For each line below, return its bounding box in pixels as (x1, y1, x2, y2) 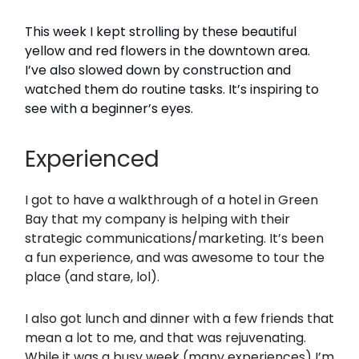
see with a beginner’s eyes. (25, 99, 193, 118)
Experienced (25, 143, 159, 175)
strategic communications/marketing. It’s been (25, 229, 324, 248)
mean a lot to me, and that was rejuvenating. (25, 329, 306, 347)
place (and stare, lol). (25, 268, 159, 286)
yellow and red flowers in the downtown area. (25, 42, 310, 60)
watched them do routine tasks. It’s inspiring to (25, 80, 319, 99)
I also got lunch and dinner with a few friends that (25, 309, 334, 328)
